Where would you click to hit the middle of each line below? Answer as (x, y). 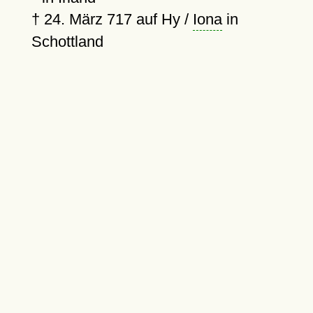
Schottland (67, 42)
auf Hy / (162, 19)
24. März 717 (88, 19)
